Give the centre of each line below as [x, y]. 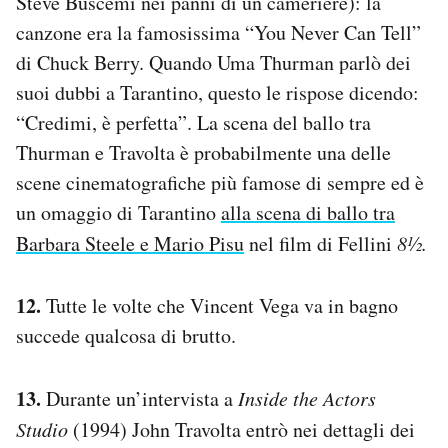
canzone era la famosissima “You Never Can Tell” [218, 32]
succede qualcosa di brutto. [126, 335]
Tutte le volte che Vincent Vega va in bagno [219, 305]
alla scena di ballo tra [308, 212]
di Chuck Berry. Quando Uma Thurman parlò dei [213, 62]
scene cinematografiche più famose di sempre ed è [220, 182]
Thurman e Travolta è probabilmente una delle [203, 152]
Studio [42, 428]
